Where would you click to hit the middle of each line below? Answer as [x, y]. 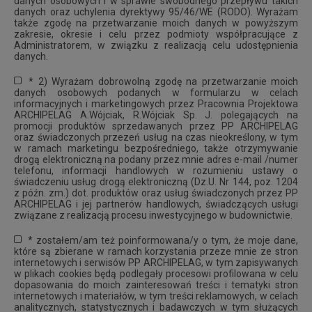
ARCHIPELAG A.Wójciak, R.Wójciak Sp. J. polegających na [156, 115]
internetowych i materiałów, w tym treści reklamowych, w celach [156, 296]
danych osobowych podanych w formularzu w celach [156, 93]
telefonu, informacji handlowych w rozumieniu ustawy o [156, 171]
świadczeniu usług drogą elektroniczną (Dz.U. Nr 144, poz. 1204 [156, 182]
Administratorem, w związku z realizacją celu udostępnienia [156, 46]
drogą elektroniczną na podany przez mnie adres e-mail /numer [156, 160]
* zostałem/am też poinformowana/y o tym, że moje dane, [163, 241]
